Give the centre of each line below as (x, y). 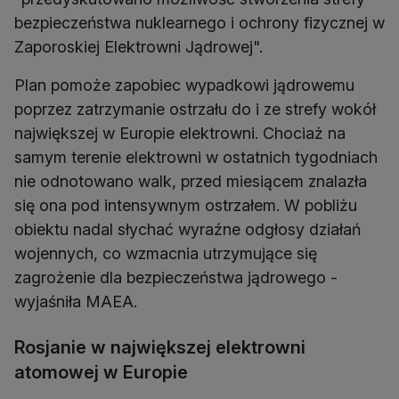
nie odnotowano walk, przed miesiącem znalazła (191, 181)
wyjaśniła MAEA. (76, 301)
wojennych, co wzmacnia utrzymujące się (166, 253)
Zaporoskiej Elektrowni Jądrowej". (138, 47)
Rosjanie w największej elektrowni (160, 347)
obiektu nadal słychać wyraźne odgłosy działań (187, 229)
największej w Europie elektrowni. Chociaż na (180, 133)
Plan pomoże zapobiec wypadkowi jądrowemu (184, 85)
